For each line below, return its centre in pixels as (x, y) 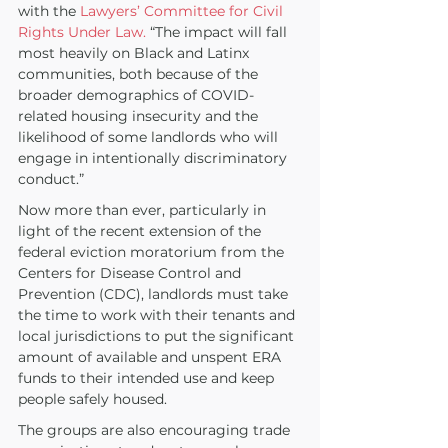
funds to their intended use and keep (148, 378)
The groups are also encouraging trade (156, 430)
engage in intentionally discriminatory (154, 158)
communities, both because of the (140, 74)
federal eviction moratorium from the (153, 252)
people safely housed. (94, 399)
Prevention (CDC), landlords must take (155, 294)
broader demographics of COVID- (136, 95)
